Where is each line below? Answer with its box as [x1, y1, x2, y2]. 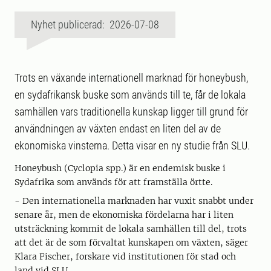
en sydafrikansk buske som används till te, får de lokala [15, 88, 246, 102]
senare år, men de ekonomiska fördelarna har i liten [15, 209, 233, 221]
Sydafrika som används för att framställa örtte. [15, 177, 212, 188]
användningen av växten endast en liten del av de [15, 122, 221, 135]
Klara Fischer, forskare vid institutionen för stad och [15, 251, 236, 263]
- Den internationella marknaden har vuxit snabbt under [15, 195, 253, 207]
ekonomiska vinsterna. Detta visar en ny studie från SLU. [15, 139, 250, 152]
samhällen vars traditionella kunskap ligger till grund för [15, 105, 248, 119]
